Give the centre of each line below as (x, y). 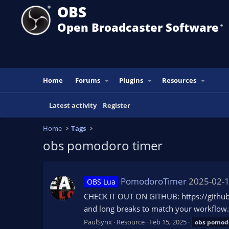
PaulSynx (98, 222)
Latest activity (73, 105)
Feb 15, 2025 (168, 222)
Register (117, 105)
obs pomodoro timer (103, 145)
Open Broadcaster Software (138, 27)
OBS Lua (101, 182)
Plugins (131, 80)
